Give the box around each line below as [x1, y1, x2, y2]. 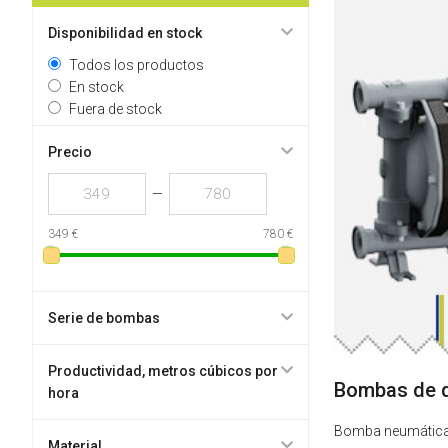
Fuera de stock [68, 101, 162, 117]
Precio [47, 144, 92, 160]
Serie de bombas [47, 310, 160, 326]
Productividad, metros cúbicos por [47, 363, 278, 379]
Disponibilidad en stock [47, 25, 202, 41]
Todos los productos [68, 57, 204, 73]
